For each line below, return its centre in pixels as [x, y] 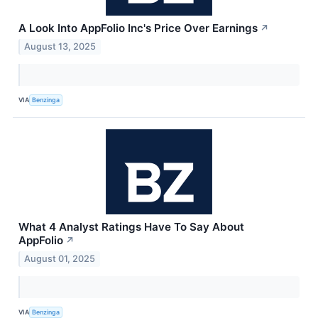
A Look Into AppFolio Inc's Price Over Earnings [138, 28]
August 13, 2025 [60, 46]
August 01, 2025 [60, 258]
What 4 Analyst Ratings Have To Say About [131, 226]
